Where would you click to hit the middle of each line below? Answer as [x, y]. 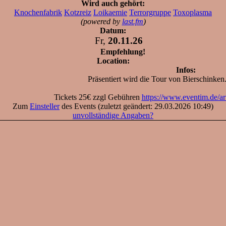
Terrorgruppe [150, 12]
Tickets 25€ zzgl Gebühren [98, 97]
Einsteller [45, 106]
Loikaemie [110, 12]
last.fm [132, 21]
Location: [113, 61]
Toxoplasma [192, 12]
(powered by [101, 21]
